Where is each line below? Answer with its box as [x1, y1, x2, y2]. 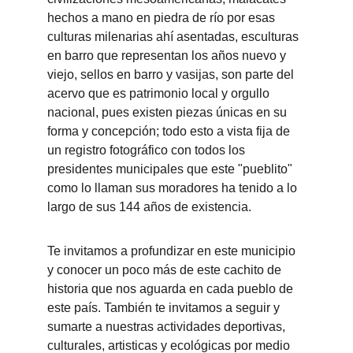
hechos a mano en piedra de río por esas [47, 11, 278, 24]
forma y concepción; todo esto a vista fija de [47, 124, 293, 138]
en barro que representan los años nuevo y [47, 49, 289, 62]
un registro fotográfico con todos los [47, 143, 248, 157]
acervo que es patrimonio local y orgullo [47, 87, 273, 100]
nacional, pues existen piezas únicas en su [47, 106, 290, 119]
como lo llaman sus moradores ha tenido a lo [47, 181, 300, 195]
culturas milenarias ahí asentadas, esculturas [47, 30, 302, 43]
